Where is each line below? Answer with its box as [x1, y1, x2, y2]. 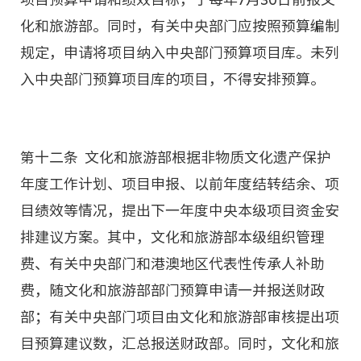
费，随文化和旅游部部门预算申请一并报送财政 [20, 283, 325, 297]
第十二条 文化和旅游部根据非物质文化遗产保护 [20, 150, 331, 164]
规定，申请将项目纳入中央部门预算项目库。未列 [20, 45, 339, 60]
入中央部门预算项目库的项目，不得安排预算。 [20, 72, 325, 86]
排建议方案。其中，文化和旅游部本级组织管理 [20, 230, 325, 244]
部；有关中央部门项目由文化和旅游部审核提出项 [20, 309, 339, 324]
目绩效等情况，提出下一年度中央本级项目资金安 [20, 203, 339, 218]
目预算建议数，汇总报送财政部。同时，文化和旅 [20, 336, 339, 351]
